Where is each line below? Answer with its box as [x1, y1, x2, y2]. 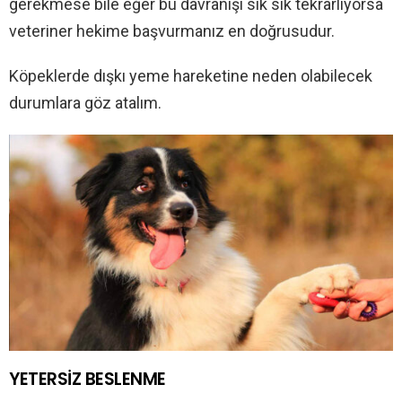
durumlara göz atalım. [9, 92, 162, 112]
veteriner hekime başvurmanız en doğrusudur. [9, 21, 335, 40]
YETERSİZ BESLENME [9, 366, 166, 391]
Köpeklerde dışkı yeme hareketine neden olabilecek [9, 66, 372, 85]
